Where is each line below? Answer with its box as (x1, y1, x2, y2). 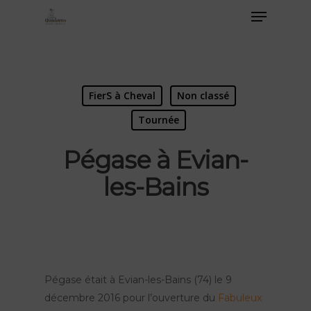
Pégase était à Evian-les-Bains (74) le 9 (44, 274, 233, 286)
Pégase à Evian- (63, 145, 248, 175)
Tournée (138, 113, 179, 126)
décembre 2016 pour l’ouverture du (44, 292, 219, 304)
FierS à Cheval (88, 89, 155, 102)
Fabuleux (218, 292, 262, 304)
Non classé (176, 89, 229, 102)
